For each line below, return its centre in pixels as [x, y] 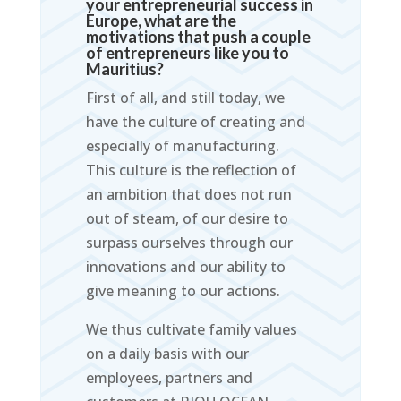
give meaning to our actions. [183, 291]
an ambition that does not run [188, 195]
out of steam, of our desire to [187, 219]
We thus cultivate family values [191, 330]
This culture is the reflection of [191, 171]
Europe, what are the [161, 21]
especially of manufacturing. [182, 146]
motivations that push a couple [198, 37]
